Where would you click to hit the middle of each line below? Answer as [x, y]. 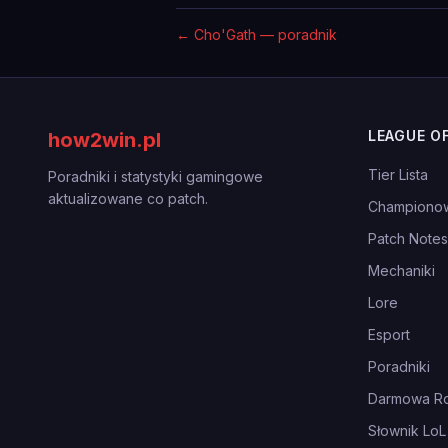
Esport [389, 334]
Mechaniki [401, 270]
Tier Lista [398, 174]
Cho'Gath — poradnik [265, 34]
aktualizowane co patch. [128, 198]
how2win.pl [104, 140]
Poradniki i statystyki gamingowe [155, 176]
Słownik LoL [407, 430]
